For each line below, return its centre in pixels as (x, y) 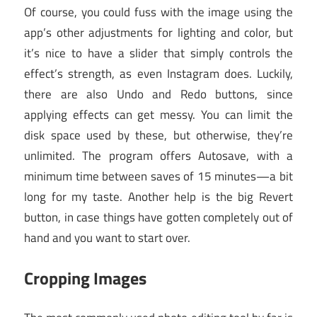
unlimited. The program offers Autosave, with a (158, 156)
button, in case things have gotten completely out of (158, 218)
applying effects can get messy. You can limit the (158, 115)
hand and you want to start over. (107, 238)
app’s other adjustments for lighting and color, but (158, 33)
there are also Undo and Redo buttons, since (158, 94)
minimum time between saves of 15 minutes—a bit (158, 177)
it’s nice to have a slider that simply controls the (158, 53)
